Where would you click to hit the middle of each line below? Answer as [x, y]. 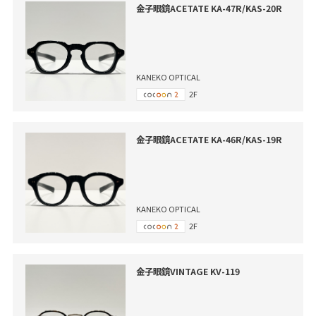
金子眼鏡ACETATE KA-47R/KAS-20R [209, 8]
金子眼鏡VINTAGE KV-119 [188, 272]
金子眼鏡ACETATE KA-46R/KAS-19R [209, 140]
